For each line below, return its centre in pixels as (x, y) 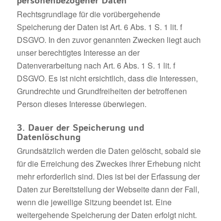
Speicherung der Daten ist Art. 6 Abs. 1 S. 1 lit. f (99, 27)
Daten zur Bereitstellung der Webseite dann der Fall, (108, 189)
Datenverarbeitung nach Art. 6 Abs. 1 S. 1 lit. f (96, 65)
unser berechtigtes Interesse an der (78, 52)
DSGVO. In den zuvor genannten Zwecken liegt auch (109, 39)
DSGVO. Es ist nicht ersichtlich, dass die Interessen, (107, 78)
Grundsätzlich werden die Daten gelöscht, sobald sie (109, 150)
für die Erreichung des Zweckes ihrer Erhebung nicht (108, 163)
